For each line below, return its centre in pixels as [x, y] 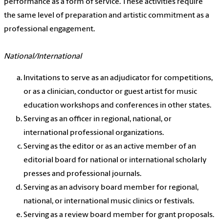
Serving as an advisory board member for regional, [111, 188]
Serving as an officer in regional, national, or [98, 120]
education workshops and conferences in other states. [117, 106]
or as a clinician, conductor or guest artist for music [110, 92]
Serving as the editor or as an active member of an [110, 147]
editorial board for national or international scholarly [115, 161]
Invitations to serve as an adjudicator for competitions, [118, 78]
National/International [43, 57]
